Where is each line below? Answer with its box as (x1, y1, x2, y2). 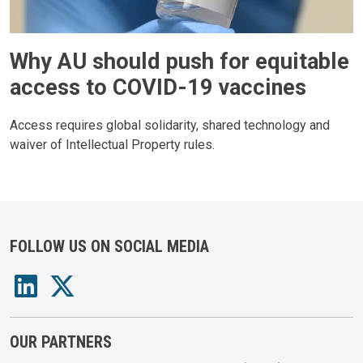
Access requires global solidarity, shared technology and (10, 117, 330, 134)
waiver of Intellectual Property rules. (10, 137, 215, 153)
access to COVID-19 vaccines (10, 75, 306, 101)
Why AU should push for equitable (10, 49, 349, 75)
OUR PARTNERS (10, 332, 112, 352)
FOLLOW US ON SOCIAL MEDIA (10, 236, 209, 256)
